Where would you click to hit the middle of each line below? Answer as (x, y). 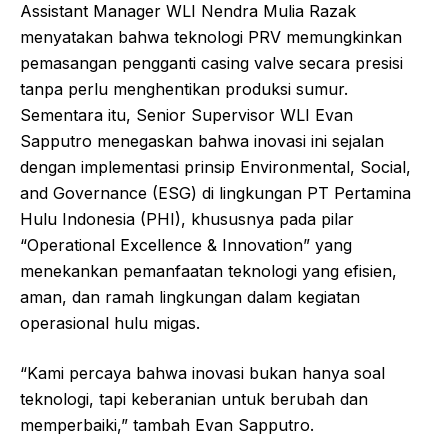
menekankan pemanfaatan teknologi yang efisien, (208, 270)
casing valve (247, 62)
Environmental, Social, (325, 166)
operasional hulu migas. (110, 322)
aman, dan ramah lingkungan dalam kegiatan (190, 296)
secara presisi (348, 62)
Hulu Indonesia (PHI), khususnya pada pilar (187, 218)
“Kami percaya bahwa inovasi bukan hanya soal (202, 372)
